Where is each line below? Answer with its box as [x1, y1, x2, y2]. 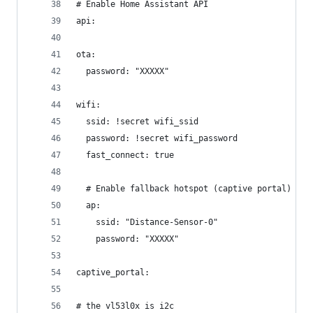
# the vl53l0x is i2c [76, 301, 174, 311]
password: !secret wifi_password [76, 133, 238, 143]
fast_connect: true [76, 150, 174, 160]
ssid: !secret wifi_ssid [76, 117, 198, 126]
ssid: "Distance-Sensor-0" [76, 217, 218, 227]
